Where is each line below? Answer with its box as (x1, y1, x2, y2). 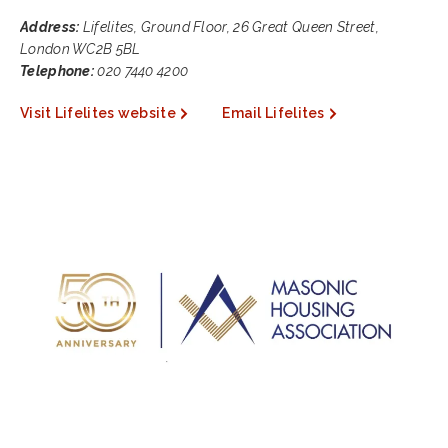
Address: (20, 19, 80, 35)
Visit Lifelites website (20, 105, 176, 121)
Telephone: (20, 63, 94, 79)
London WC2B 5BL (20, 41, 141, 57)
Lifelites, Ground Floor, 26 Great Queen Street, (79, 19, 379, 35)
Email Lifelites (222, 105, 325, 121)
